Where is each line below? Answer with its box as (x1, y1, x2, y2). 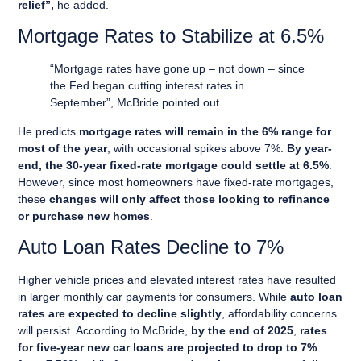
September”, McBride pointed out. (50, 96, 223, 110)
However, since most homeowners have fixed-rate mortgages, (18, 175, 334, 189)
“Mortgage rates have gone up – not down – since (50, 62, 305, 76)
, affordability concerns (222, 306, 338, 320)
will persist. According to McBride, (18, 323, 192, 337)
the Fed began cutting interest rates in (50, 79, 245, 93)
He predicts (18, 124, 80, 138)
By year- (287, 141, 333, 155)
